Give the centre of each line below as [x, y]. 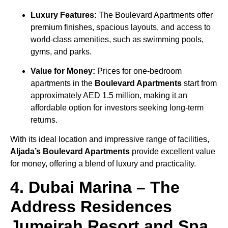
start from [199, 83]
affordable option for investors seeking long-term [117, 108]
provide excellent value [173, 152]
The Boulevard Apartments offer [155, 15]
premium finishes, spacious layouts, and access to [121, 27]
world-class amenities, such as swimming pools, [117, 39]
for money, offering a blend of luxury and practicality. [103, 164]
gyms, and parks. [61, 51]
